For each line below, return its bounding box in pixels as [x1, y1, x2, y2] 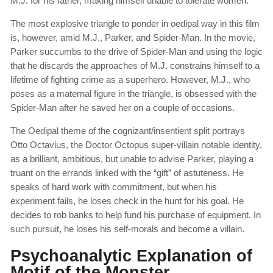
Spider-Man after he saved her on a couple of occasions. [10, 102, 235, 113]
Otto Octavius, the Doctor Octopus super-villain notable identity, [10, 139, 262, 150]
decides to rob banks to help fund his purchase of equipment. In [10, 209, 261, 220]
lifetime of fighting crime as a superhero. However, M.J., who [10, 74, 250, 85]
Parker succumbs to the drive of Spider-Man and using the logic [10, 46, 263, 57]
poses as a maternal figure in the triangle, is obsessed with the [10, 88, 257, 99]
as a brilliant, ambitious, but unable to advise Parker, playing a [10, 153, 253, 164]
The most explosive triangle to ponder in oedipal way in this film [10, 18, 260, 29]
